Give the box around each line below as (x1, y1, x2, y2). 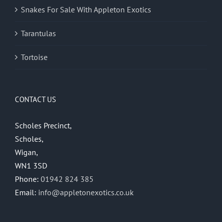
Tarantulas (21, 28, 56, 38)
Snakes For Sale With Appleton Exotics (21, 4, 151, 14)
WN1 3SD (15, 160, 47, 170)
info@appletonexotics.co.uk (38, 187, 134, 197)
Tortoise (21, 52, 48, 62)
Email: (15, 187, 38, 197)
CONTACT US (15, 94, 56, 104)
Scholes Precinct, (15, 120, 72, 130)
